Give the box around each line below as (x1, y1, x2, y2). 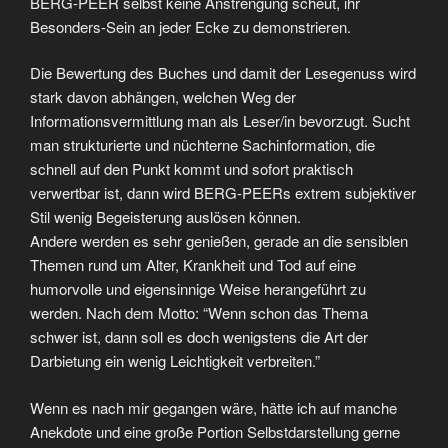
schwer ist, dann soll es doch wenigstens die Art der (30, 326, 368, 348)
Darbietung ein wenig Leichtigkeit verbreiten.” (30, 350, 320, 372)
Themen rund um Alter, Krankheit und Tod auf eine (30, 254, 356, 276)
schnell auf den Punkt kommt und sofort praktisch (30, 158, 353, 180)
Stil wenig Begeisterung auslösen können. (30, 206, 301, 228)
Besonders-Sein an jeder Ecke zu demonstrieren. (30, 15, 351, 37)
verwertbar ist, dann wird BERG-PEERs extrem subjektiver (30, 182, 416, 204)
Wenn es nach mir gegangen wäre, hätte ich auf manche (30, 396, 397, 418)
